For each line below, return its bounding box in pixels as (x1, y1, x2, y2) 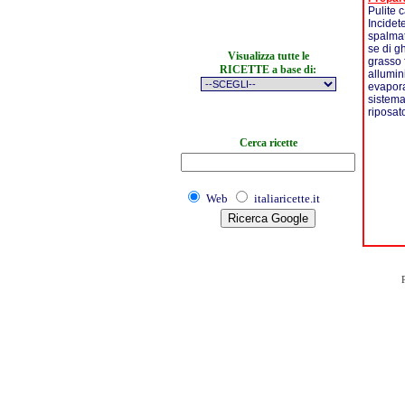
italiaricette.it (254, 192, 320, 205)
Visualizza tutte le (227, 50, 309, 62)
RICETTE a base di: (220, 63, 316, 76)
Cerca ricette (239, 137, 297, 149)
